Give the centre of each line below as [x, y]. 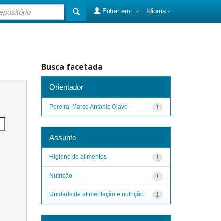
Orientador [66, 87]
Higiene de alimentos [78, 157]
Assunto [62, 137]
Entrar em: [117, 11]
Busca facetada [72, 67]
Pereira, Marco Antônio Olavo [88, 106]
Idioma [156, 11]
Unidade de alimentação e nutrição [96, 194]
